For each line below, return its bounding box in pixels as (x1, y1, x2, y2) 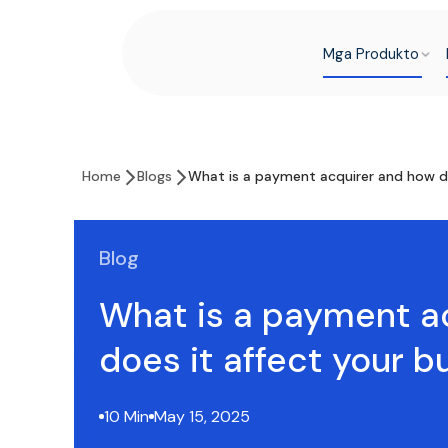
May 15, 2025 (154, 406, 250, 427)
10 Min (104, 406, 149, 427)
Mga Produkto (322, 43, 419, 64)
